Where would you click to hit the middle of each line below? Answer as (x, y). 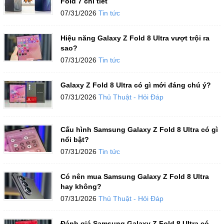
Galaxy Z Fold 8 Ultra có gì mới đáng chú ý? (135, 85)
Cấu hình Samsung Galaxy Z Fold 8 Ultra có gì (139, 129)
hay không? (81, 186)
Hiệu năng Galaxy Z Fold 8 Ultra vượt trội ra (135, 38)
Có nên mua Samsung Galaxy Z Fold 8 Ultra (134, 176)
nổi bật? (74, 139)
